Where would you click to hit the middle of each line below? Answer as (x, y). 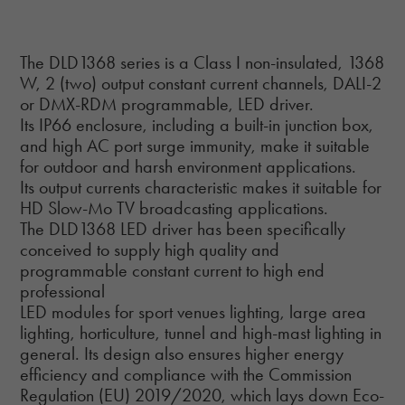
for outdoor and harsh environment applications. (188, 166)
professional (63, 291)
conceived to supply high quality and (150, 249)
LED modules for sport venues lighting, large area (193, 311)
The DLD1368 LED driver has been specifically (183, 228)
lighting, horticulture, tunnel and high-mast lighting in (201, 332)
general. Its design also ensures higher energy (182, 353)
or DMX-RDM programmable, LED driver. (167, 104)
